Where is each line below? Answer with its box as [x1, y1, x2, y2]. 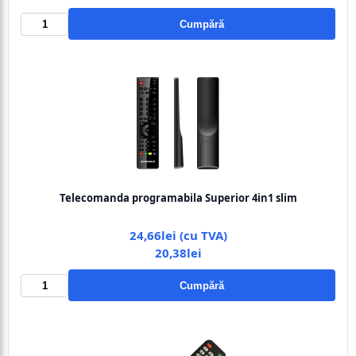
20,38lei [154, 245, 202, 261]
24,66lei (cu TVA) [129, 227, 227, 243]
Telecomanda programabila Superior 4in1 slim [59, 191, 297, 205]
